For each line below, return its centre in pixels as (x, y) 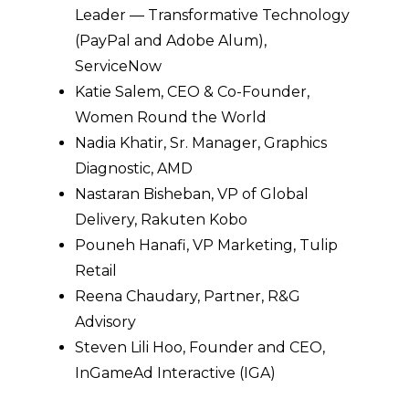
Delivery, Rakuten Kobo (161, 220)
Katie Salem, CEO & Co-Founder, (192, 92)
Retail (96, 271)
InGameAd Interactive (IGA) (175, 373)
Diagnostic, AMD (134, 169)
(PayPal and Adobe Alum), (171, 41)
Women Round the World (171, 118)
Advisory (105, 322)
